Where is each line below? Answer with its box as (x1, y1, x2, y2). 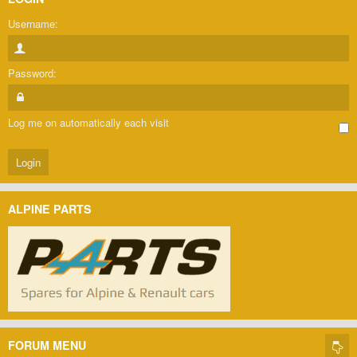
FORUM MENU (8, 337, 86, 354)
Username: (8, 16, 58, 32)
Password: (8, 65, 57, 81)
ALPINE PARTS (8, 201, 92, 218)
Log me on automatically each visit (8, 115, 169, 131)
